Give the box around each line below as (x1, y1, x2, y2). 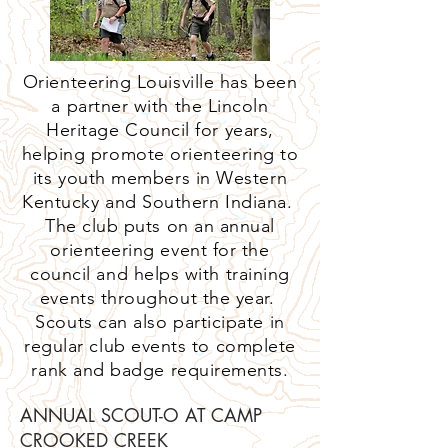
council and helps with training (30, 263, 290, 285)
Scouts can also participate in (35, 311, 285, 333)
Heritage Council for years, (46, 119, 274, 141)
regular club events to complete (24, 335, 296, 357)
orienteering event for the (50, 239, 270, 261)
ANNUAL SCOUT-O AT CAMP (20, 403, 262, 427)
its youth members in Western (32, 167, 288, 189)
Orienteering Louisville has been (22, 71, 298, 93)
